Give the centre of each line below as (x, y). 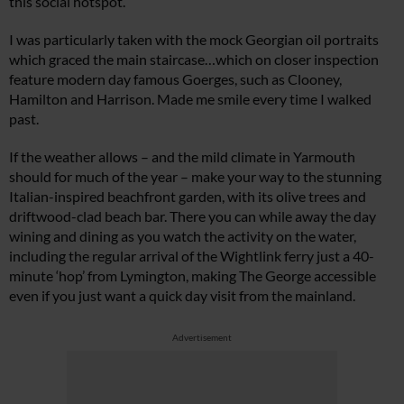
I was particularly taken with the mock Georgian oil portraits (194, 40)
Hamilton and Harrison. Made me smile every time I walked (190, 99)
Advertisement (202, 338)
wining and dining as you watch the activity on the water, (183, 236)
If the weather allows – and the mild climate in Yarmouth (182, 157)
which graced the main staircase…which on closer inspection (194, 60)
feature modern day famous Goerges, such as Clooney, (175, 79)
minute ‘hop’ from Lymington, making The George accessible (193, 276)
